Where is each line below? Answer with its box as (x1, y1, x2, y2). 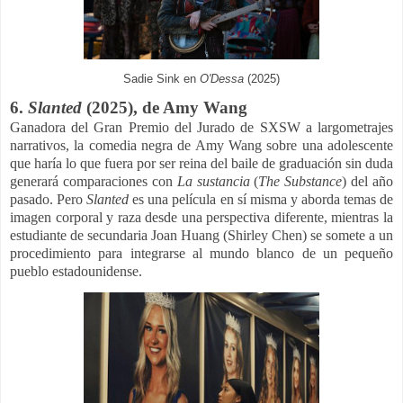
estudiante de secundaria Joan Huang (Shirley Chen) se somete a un (10, 227, 393, 243)
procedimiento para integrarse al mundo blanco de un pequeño (10, 245, 393, 261)
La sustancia (176, 173, 250, 189)
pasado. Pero (10, 191, 87, 207)
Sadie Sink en (123, 73, 200, 86)
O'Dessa (200, 73, 244, 86)
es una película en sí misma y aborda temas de (132, 191, 394, 207)
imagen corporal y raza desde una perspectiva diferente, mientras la (10, 209, 393, 225)
